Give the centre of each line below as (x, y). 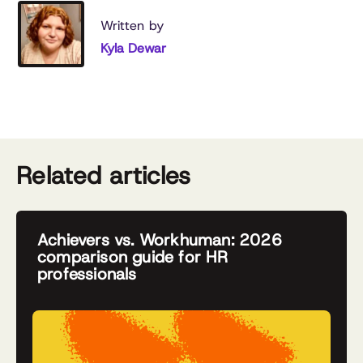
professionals (87, 273)
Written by (132, 25)
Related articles (104, 175)
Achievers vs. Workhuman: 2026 (160, 239)
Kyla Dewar (133, 48)
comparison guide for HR (133, 256)
